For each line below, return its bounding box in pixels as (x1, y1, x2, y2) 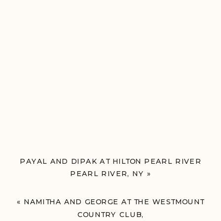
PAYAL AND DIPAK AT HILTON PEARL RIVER (19, 156, 202, 166)
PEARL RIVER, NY (70, 169, 144, 179)
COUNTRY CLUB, (77, 210, 144, 219)
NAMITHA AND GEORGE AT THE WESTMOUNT (24, 197, 204, 207)
